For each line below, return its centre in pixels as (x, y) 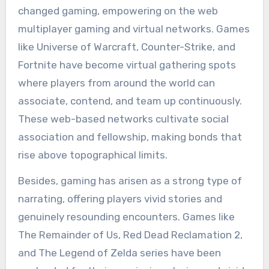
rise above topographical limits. (92, 155)
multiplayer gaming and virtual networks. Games (134, 29)
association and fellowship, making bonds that (130, 137)
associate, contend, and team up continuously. (130, 101)
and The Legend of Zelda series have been (119, 252)
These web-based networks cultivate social (123, 119)
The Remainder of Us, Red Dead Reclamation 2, (130, 234)
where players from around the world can (116, 83)
